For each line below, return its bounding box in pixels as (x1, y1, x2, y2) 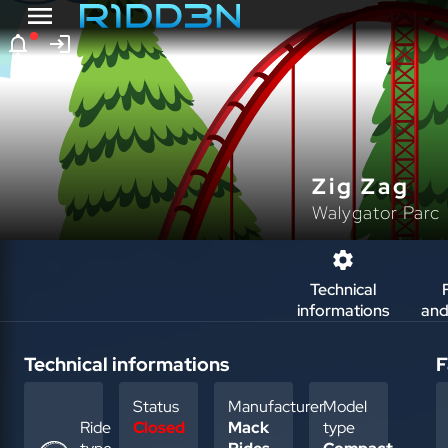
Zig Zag (312, 171, 410, 201)
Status (133, 396, 179, 417)
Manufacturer (228, 396, 325, 417)
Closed (133, 417, 185, 438)
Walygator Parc (312, 201, 440, 224)
